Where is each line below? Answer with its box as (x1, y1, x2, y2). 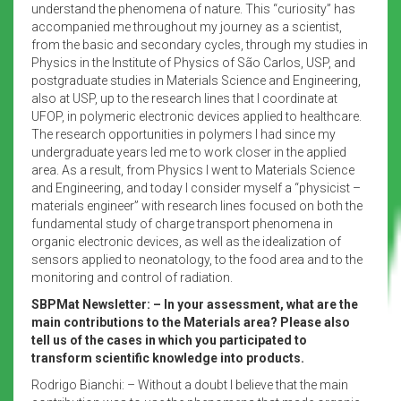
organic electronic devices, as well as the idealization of (31, 234, 341, 249)
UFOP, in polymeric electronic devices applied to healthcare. (31, 108, 362, 124)
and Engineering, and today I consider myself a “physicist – (31, 180, 361, 195)
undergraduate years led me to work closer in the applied (31, 144, 346, 159)
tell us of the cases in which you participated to (31, 332, 307, 347)
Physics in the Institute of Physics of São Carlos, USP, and (31, 55, 355, 70)
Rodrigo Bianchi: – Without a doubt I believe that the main (31, 377, 348, 392)
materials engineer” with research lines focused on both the (31, 198, 363, 213)
